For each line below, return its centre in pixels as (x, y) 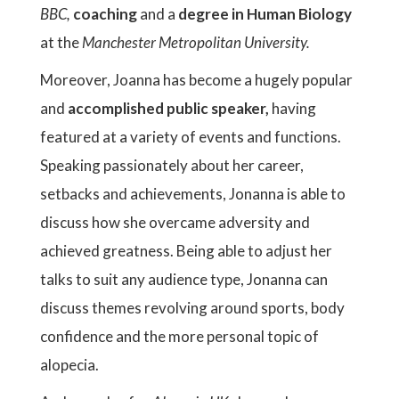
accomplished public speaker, (168, 108)
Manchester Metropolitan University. (196, 42)
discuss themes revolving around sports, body (192, 308)
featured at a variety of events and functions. (191, 137)
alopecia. (69, 365)
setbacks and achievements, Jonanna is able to (193, 194)
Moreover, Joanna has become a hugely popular (196, 80)
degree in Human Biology (265, 14)
